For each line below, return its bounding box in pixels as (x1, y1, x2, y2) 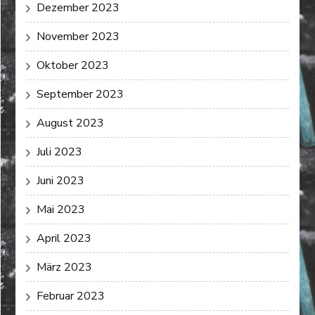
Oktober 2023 (37, 57, 110, 73)
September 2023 (37, 86, 124, 102)
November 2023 (37, 28, 120, 44)
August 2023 (37, 115, 105, 131)
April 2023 (37, 230, 92, 246)
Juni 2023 (37, 172, 85, 188)
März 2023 (37, 259, 93, 275)
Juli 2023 (37, 143, 83, 160)
